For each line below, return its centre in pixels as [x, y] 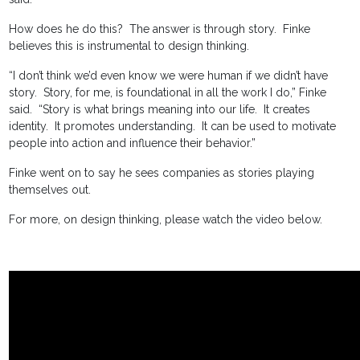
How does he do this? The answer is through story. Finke [160, 29]
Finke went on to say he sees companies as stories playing [162, 173]
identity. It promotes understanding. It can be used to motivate [173, 127]
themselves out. [50, 190]
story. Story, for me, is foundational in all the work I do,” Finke [168, 93]
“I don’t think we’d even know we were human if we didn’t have [169, 76]
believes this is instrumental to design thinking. [129, 46]
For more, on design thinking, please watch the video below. [166, 220]
